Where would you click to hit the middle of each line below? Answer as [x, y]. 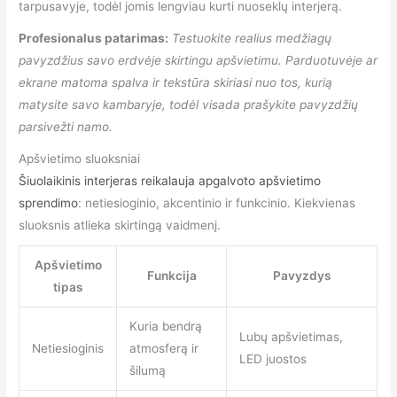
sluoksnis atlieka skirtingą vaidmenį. [120, 225]
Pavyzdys [302, 276]
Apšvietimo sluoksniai [80, 158]
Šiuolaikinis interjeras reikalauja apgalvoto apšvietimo [170, 180]
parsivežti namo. [66, 126]
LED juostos [272, 359]
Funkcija [171, 276]
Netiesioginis [67, 349]
